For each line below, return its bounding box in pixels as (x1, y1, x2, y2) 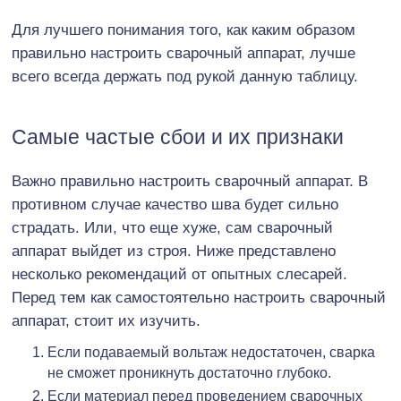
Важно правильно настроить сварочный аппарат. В (12, 172, 368, 190)
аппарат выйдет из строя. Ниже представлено (12, 242, 336, 260)
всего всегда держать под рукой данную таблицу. (12, 67, 358, 85)
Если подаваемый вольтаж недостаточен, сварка (47, 344, 375, 360)
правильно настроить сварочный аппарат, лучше (12, 44, 355, 62)
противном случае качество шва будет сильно (12, 195, 338, 213)
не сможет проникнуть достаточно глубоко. (47, 364, 331, 380)
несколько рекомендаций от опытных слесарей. (12, 265, 347, 283)
